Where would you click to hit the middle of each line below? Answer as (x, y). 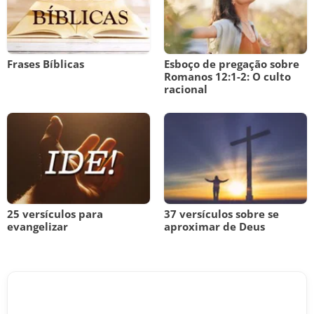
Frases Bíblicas (46, 64)
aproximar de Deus (214, 226)
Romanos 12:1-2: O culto (227, 76)
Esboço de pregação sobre (232, 64)
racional (186, 89)
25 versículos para (55, 214)
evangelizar (37, 226)
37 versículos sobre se (221, 214)
